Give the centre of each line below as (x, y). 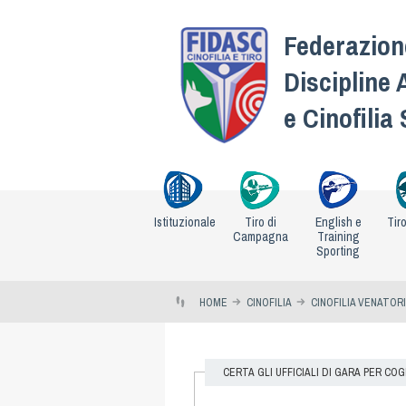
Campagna (261, 236)
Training (338, 236)
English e (338, 222)
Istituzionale (185, 222)
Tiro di (261, 222)
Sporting (338, 251)
